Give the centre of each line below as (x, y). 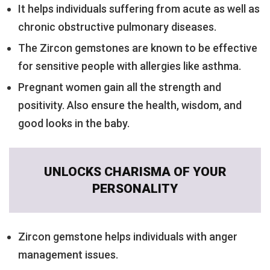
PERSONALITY (135, 189)
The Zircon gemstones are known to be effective (138, 48)
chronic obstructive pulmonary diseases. (117, 27)
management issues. (68, 255)
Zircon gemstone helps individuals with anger (128, 237)
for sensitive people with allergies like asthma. (130, 66)
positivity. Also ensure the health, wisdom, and (130, 105)
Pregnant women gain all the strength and (120, 87)
